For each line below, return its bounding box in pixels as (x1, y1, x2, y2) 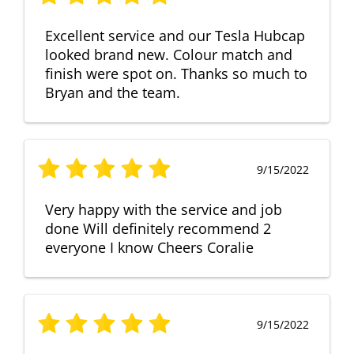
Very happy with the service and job (45, 200, 282, 220)
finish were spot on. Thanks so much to (45, 64, 307, 84)
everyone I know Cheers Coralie (45, 238, 254, 258)
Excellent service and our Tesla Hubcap (45, 26, 305, 46)
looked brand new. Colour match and (45, 45, 292, 65)
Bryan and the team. (45, 83, 180, 103)
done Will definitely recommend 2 (45, 219, 271, 239)
